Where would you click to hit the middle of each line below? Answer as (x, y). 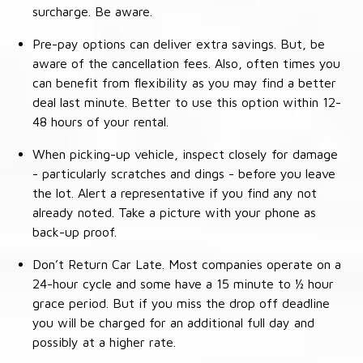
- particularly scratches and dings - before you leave (184, 174)
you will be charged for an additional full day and (173, 323)
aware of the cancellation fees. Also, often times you (186, 64)
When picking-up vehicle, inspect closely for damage (185, 154)
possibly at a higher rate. (104, 342)
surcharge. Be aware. (92, 12)
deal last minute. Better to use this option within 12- (187, 102)
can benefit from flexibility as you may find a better (184, 83)
